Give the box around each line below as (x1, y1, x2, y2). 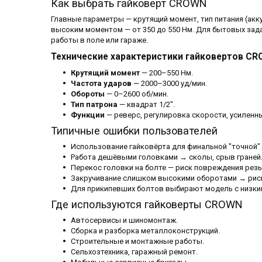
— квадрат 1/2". (118, 100, 175, 109)
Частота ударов (71, 79, 132, 88)
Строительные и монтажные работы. (71, 237, 204, 246)
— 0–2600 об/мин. (105, 89, 168, 99)
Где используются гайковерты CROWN (51, 198, 243, 211)
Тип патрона (71, 100, 118, 109)
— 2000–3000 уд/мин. (132, 79, 207, 88)
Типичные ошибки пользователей (51, 125, 218, 137)
